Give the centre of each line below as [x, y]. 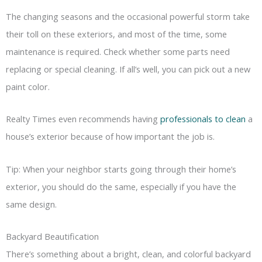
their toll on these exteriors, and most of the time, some [116, 34]
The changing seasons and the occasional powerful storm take [128, 16]
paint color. [28, 86]
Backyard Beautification [52, 237]
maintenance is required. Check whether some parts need [118, 51]
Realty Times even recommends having [83, 119]
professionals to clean [203, 119]
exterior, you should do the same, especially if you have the [121, 186]
